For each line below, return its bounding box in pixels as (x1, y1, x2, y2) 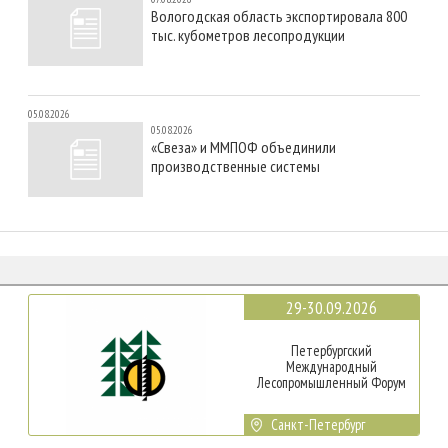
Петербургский (290, 341, 372, 361)
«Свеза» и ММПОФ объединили (150, 136, 336, 157)
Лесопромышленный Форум (256, 373, 406, 393)
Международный (285, 357, 377, 377)
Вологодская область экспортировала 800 (150, 6, 407, 27)
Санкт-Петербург (271, 415, 366, 435)
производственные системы (150, 155, 320, 176)
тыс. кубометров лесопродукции (150, 25, 345, 46)
